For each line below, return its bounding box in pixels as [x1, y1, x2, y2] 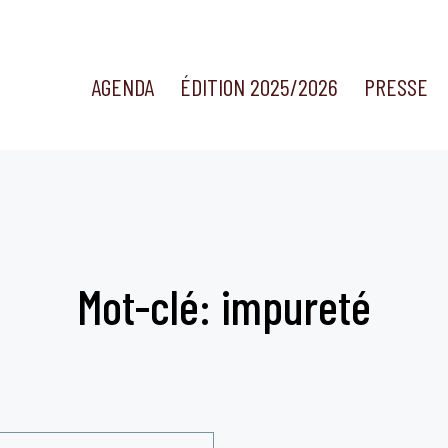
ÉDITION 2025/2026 [180, 72, 338, 102]
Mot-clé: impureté [77, 277, 371, 335]
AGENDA [90, 72, 154, 102]
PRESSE [364, 72, 429, 102]
